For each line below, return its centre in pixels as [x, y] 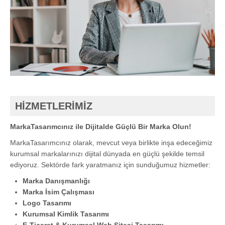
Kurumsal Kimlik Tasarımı [66, 214]
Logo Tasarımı [47, 203]
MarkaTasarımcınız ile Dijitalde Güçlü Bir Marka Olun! [101, 126]
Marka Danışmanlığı [56, 181]
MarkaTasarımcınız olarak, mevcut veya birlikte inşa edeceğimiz [111, 142]
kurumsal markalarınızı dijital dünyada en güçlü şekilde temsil [107, 153]
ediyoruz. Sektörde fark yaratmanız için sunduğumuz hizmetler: [110, 164]
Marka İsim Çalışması [59, 192]
